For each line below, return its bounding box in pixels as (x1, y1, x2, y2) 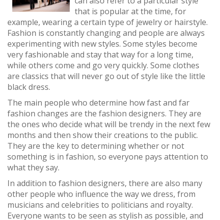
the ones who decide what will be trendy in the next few (7, 119, 210, 130)
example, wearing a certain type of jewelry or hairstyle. (7, 17, 208, 27)
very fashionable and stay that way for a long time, (7, 49, 193, 60)
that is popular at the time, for (75, 6, 187, 17)
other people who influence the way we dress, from (7, 189, 195, 199)
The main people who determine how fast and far (7, 97, 190, 108)
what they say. (7, 162, 59, 173)
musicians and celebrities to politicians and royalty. (7, 199, 193, 210)
